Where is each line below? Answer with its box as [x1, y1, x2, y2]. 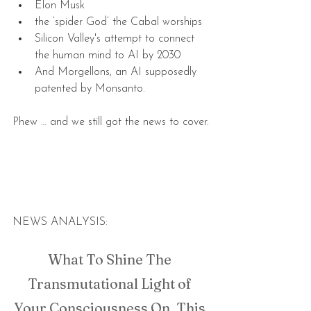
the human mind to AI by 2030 [35, 49, 187, 61]
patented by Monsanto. [35, 83, 149, 94]
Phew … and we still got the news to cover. [12, 116, 209, 128]
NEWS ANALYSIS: [12, 216, 108, 228]
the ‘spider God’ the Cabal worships [35, 16, 209, 28]
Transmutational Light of [28, 274, 194, 292]
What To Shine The [48, 250, 174, 268]
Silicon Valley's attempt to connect [35, 33, 198, 44]
